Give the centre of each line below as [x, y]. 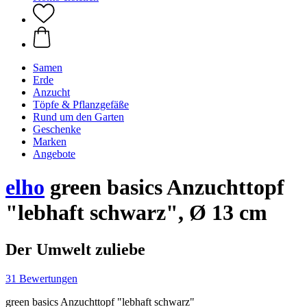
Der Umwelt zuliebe [75, 249]
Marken [50, 142]
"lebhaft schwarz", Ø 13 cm [136, 213]
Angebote [54, 154]
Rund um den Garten [78, 117]
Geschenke [57, 129]
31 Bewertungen [41, 278]
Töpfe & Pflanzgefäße [81, 105]
